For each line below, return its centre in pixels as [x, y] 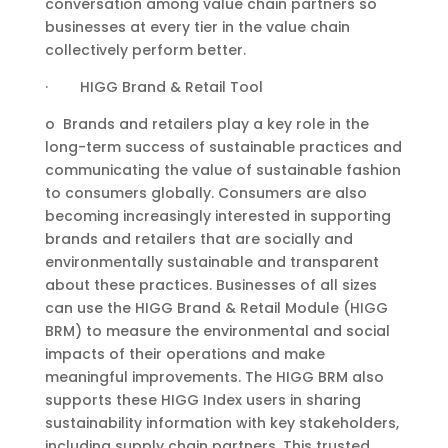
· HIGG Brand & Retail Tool [153, 87]
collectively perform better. [145, 50]
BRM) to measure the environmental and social [217, 331]
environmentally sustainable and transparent [211, 262]
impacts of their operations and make [184, 354]
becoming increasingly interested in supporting [217, 216]
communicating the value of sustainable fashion [222, 170]
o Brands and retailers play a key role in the [206, 124]
